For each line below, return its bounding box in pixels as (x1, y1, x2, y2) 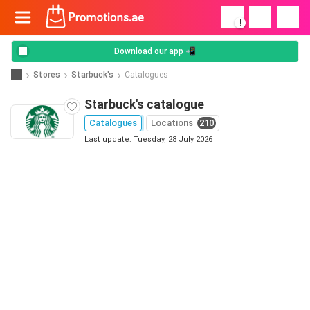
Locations (151, 118, 193, 128)
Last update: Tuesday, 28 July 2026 (84, 135, 212, 144)
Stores (33, 69, 60, 80)
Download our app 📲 (114, 46, 196, 56)
